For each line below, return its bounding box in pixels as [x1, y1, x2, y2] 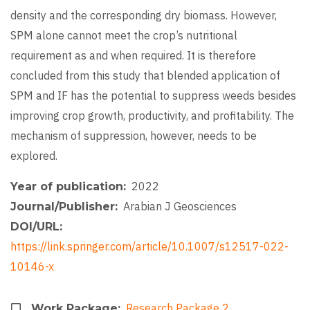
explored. [10, 149, 57, 163]
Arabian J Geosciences [123, 199, 237, 214]
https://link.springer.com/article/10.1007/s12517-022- [10, 239, 289, 254]
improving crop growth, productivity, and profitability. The [10, 109, 294, 123]
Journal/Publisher [10, 200, 115, 214]
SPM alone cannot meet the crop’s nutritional [10, 28, 237, 43]
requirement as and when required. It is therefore [10, 48, 256, 63]
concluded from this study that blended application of [10, 69, 280, 83]
